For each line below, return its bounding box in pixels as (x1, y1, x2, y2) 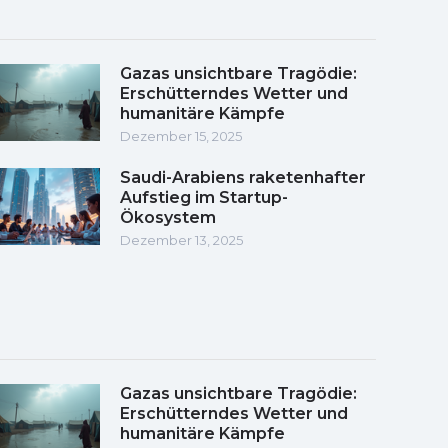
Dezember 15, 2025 (120, 127, 242, 144)
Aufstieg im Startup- (120, 187, 288, 207)
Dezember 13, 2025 (120, 231, 243, 248)
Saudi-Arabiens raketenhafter (120, 167, 366, 187)
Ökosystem (120, 207, 216, 227)
